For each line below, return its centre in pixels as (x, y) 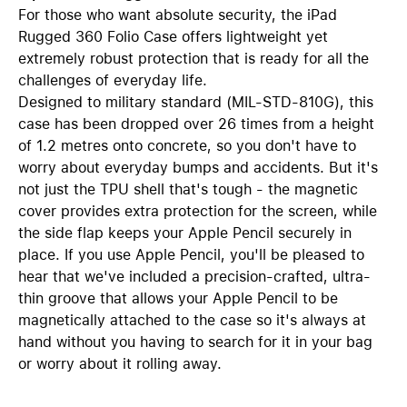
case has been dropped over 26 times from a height (196, 124)
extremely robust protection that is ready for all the (194, 59)
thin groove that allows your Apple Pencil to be (178, 298)
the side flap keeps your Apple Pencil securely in (185, 233)
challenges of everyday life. (113, 80)
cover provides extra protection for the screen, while (198, 211)
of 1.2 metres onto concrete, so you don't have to (187, 146)
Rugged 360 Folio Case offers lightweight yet (173, 37)
